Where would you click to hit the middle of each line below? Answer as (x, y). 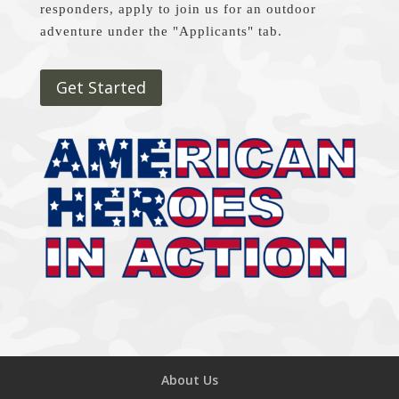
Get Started (101, 88)
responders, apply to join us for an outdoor (178, 9)
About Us (189, 380)
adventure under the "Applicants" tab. (161, 31)
